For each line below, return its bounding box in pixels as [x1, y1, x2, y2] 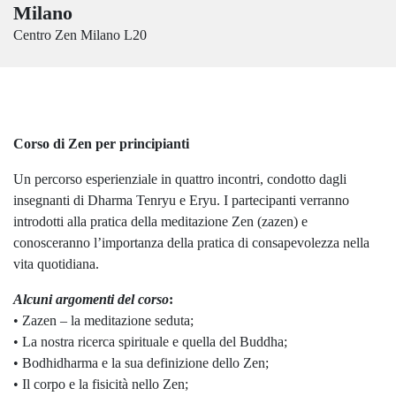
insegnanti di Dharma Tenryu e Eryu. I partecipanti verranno [13, 193, 349, 208]
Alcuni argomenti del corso [13, 292, 169, 307]
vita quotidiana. [13, 256, 99, 271]
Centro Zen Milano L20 [13, 27, 147, 42]
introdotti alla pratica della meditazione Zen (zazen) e [13, 214, 308, 229]
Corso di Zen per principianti [13, 136, 189, 151]
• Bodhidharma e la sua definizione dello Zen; [13, 355, 269, 370]
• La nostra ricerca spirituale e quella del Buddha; [13, 334, 287, 349]
